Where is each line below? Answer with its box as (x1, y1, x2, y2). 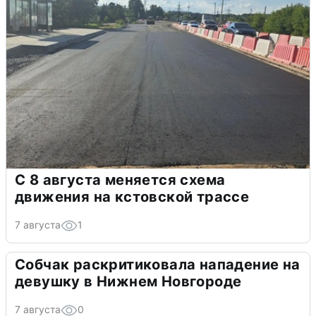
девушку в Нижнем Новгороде (15, 272, 242, 290)
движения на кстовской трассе (15, 188, 250, 205)
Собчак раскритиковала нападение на (15, 255, 300, 273)
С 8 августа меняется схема (15, 171, 226, 188)
